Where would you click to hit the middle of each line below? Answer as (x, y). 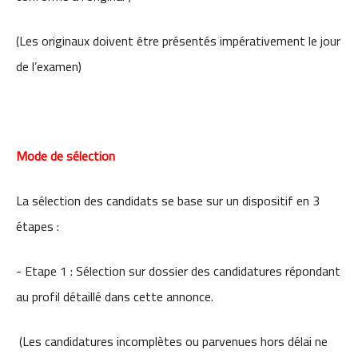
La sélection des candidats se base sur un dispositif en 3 (168, 201)
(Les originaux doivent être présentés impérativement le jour (178, 41)
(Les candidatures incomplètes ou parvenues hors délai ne (172, 341)
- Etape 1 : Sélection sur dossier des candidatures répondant (178, 271)
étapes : (38, 226)
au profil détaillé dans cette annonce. (115, 296)
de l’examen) (49, 66)
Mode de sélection (66, 156)
